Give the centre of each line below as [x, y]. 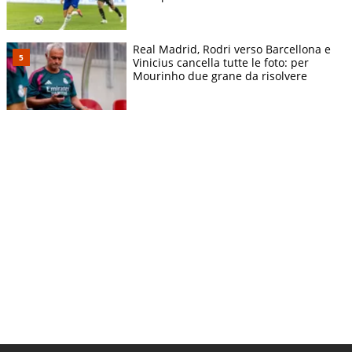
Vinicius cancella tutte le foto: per [221, 62]
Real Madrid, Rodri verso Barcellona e [232, 49]
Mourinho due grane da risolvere [220, 75]
